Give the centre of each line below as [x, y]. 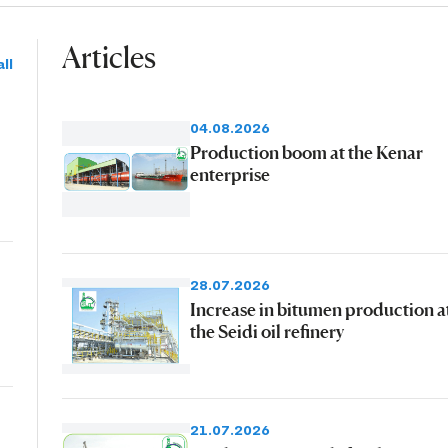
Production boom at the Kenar [306, 151]
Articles [108, 57]
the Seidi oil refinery [266, 330]
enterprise [229, 173]
